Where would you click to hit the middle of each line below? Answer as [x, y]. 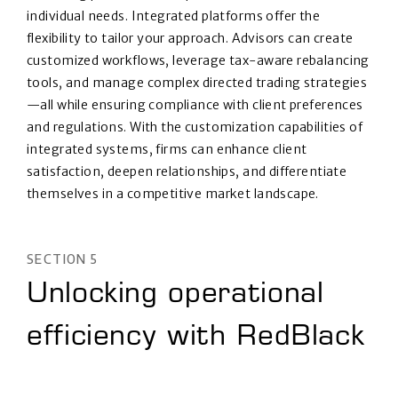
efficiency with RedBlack [196, 339]
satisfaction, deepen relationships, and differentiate [187, 172]
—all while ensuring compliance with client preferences [195, 105]
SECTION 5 [63, 259]
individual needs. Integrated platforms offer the [174, 16]
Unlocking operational [175, 296]
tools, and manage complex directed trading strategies [197, 83]
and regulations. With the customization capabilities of [195, 127]
